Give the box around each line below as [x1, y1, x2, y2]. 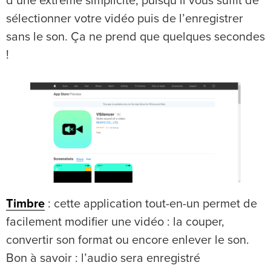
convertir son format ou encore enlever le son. [6, 234, 249, 247]
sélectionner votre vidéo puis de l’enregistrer [6, 13, 243, 25]
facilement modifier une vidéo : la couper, [6, 216, 224, 229]
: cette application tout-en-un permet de [45, 198, 257, 211]
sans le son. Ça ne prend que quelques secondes [6, 31, 265, 44]
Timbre [6, 198, 45, 211]
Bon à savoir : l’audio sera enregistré [6, 252, 200, 265]
